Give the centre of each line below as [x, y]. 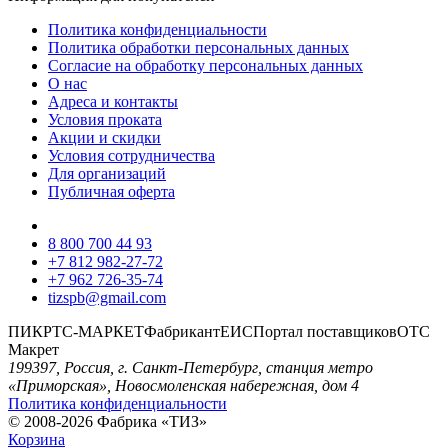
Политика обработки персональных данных [198, 47]
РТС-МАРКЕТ [93, 331]
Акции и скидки [104, 137]
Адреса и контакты [113, 101]
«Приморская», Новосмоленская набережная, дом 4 [183, 385]
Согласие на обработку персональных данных [205, 65]
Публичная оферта [111, 191]
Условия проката [105, 119]
